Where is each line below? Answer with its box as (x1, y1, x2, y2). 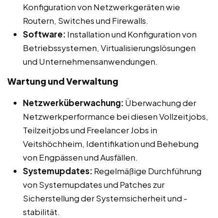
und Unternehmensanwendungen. (23, 56, 158, 67)
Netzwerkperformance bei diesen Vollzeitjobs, (23, 111, 208, 122)
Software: (23, 29, 66, 40)
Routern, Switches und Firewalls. (23, 15, 148, 26)
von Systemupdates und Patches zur (23, 179, 164, 190)
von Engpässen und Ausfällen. (23, 152, 138, 163)
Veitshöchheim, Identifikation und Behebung (23, 138, 199, 149)
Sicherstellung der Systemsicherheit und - (23, 193, 187, 204)
